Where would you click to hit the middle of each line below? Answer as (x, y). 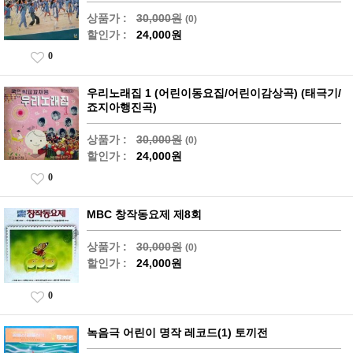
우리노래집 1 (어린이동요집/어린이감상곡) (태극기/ (214, 93)
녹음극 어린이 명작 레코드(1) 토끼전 (177, 333)
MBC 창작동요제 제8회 (144, 215)
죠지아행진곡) (122, 108)
